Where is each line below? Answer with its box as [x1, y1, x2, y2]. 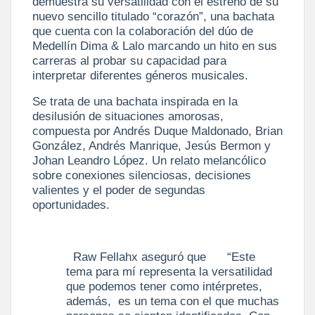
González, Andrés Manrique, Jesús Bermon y [32, 138, 271, 153]
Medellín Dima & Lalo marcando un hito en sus [32, 38, 277, 53]
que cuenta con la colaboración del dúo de [32, 23, 253, 38]
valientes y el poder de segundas [32, 182, 205, 197]
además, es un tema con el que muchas [66, 293, 279, 308]
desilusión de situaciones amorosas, [32, 108, 224, 123]
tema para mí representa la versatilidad [66, 264, 272, 278]
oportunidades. [32, 197, 110, 212]
